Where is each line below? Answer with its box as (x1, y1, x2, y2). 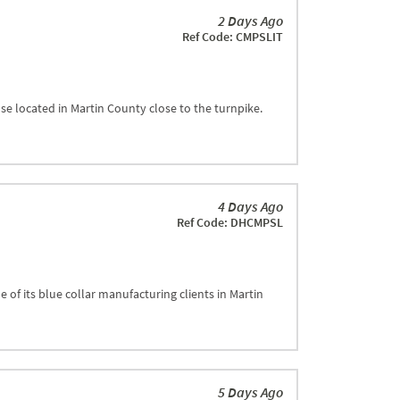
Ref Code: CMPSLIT (181, 28, 283, 45)
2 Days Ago (217, 11, 283, 29)
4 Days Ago (217, 196, 283, 215)
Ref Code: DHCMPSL (176, 213, 283, 230)
